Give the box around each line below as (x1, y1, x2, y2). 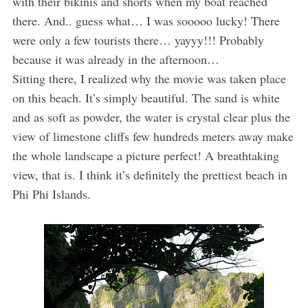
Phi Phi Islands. (12, 185, 91, 202)
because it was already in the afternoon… (12, 50, 219, 67)
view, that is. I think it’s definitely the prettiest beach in (12, 166, 287, 183)
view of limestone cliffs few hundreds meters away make (12, 127, 294, 144)
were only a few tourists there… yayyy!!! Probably (12, 31, 264, 48)
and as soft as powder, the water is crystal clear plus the (12, 108, 290, 125)
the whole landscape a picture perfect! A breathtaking (12, 146, 279, 164)
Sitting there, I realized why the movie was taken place (12, 69, 286, 87)
